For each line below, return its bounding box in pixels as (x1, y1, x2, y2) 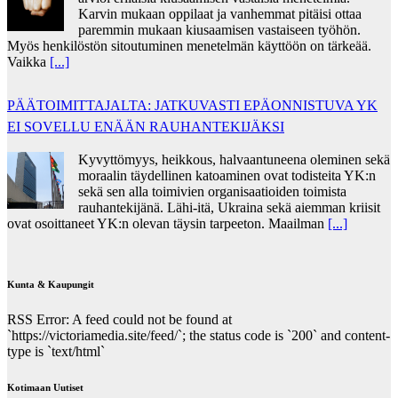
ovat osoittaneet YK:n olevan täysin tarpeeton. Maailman (7, 215, 328, 231)
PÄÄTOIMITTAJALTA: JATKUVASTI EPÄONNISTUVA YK (7, 97, 378, 113)
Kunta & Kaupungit (7, 278, 94, 290)
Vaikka (7, 53, 50, 69)
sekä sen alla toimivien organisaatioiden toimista (78, 183, 346, 199)
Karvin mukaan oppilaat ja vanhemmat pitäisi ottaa (78, 5, 362, 21)
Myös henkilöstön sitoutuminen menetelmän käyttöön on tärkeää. (7, 37, 371, 53)
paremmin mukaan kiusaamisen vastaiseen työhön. (78, 21, 361, 37)
